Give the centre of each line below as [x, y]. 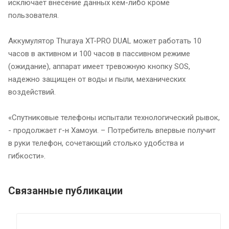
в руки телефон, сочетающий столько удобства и [96, 143]
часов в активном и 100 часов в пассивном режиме [99, 53]
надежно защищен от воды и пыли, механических [97, 79]
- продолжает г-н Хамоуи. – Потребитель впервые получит [112, 130]
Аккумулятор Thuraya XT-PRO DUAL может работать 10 [105, 41]
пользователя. [33, 15]
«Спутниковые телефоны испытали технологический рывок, [114, 117]
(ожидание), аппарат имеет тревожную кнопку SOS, [99, 66]
